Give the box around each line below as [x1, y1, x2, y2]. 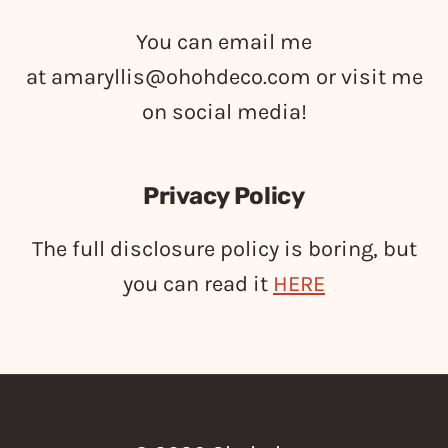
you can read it [123, 271, 273, 297]
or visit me [310, 64, 423, 90]
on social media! [141, 99, 307, 125]
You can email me [136, 29, 312, 55]
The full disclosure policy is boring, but [31, 236, 417, 262]
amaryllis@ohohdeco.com [50, 64, 311, 90]
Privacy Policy [143, 182, 305, 210]
